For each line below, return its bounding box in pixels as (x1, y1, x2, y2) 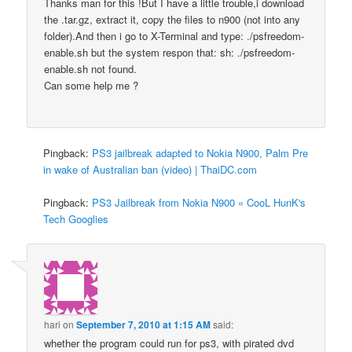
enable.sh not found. (44, 61, 137, 77)
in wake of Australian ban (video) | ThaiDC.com (43, 161, 258, 177)
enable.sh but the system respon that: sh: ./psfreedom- (44, 45, 295, 60)
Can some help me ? (44, 78, 139, 93)
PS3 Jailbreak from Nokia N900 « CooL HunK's (92, 194, 306, 210)
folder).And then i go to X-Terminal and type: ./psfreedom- (44, 28, 305, 44)
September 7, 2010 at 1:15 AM (76, 317, 211, 332)
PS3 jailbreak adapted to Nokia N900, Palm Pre (92, 145, 309, 160)
